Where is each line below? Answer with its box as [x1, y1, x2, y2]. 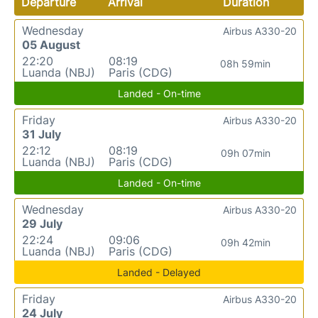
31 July [22, 126, 61, 141]
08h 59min [220, 57, 271, 70]
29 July [22, 216, 62, 231]
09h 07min [220, 146, 270, 159]
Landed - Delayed [117, 265, 201, 278]
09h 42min [220, 236, 270, 248]
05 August [22, 37, 80, 52]
